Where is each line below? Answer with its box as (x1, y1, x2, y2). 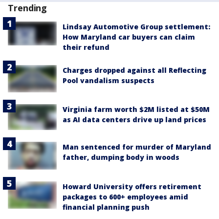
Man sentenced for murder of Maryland (63, 142, 211, 152)
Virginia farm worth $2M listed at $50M (63, 105, 210, 114)
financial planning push (63, 202, 150, 212)
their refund (63, 43, 109, 52)
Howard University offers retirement (63, 181, 201, 191)
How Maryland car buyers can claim (63, 32, 195, 42)
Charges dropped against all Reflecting (63, 66, 206, 75)
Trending (8, 2, 47, 14)
